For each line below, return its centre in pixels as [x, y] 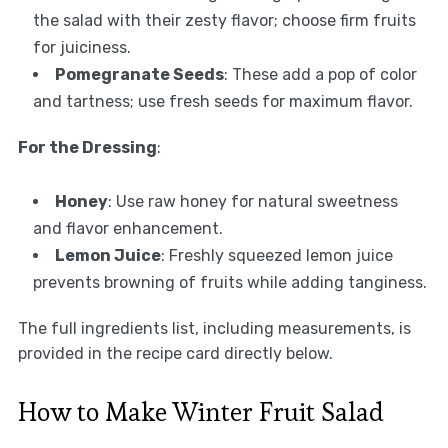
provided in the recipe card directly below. [175, 354]
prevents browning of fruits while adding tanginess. [229, 283]
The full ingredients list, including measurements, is [214, 329]
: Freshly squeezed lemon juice [276, 256]
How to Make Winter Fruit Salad [200, 412]
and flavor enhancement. [127, 229]
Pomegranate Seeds [139, 75]
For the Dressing [87, 148]
